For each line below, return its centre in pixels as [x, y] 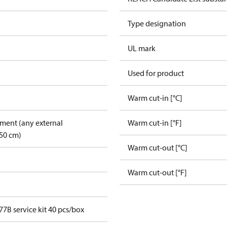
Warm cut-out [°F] [157, 172]
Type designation [157, 23]
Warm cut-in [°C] [155, 98]
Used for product [156, 73]
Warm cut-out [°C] [158, 147]
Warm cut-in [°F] [155, 123]
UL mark [142, 48]
